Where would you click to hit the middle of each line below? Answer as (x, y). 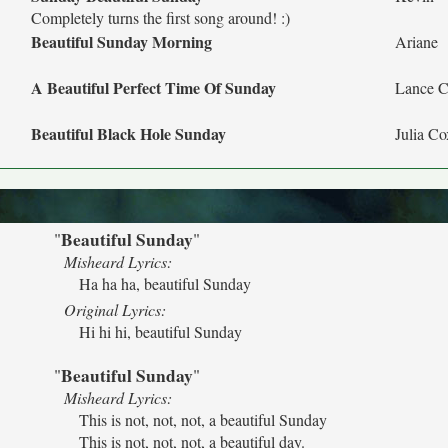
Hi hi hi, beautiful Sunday (160, 331)
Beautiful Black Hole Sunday (128, 133)
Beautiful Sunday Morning (121, 41)
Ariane (416, 41)
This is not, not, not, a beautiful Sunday (203, 419)
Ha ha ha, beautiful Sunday (165, 283)
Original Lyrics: (115, 309)
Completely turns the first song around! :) (160, 17)
